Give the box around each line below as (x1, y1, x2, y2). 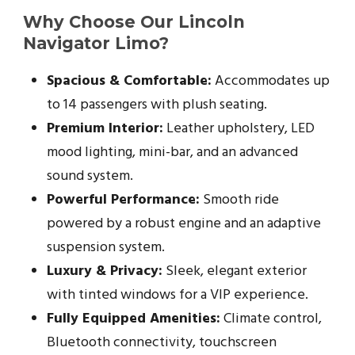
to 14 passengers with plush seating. (47, 93, 267, 116)
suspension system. (47, 235, 165, 259)
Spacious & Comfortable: (47, 69, 212, 93)
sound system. (47, 164, 133, 188)
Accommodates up (212, 69, 330, 93)
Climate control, (220, 307, 322, 330)
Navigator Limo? (23, 32, 169, 53)
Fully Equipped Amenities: (47, 307, 220, 330)
